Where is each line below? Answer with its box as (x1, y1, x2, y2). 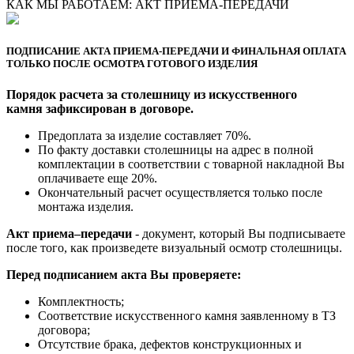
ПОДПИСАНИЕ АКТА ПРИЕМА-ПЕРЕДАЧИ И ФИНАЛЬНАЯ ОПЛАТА (6, 44, 346, 57)
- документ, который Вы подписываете (132, 226, 345, 240)
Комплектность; (38, 294, 124, 308)
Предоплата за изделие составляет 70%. (38, 128, 251, 142)
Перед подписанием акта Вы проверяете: (6, 267, 241, 281)
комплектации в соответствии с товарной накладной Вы (38, 156, 345, 171)
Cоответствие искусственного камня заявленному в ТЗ (38, 308, 336, 322)
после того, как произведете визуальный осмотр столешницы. (6, 240, 342, 254)
